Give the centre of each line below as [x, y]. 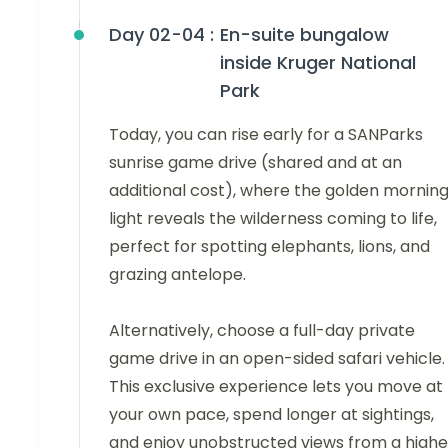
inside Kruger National [318, 63]
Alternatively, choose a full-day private [262, 331]
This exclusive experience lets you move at [276, 387]
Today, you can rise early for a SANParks [266, 135]
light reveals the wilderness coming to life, [273, 219]
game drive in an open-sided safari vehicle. [277, 359]
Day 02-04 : [161, 35]
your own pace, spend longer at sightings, [271, 415]
